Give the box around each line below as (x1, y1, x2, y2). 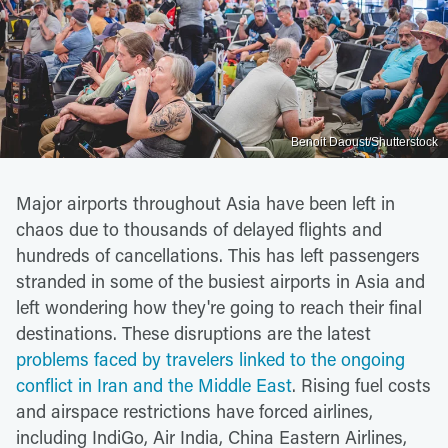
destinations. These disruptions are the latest (16, 320, 371, 345)
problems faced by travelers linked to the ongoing (16, 346, 405, 371)
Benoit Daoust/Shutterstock (291, 134, 438, 149)
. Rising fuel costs (292, 372, 431, 397)
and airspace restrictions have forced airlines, (16, 398, 373, 423)
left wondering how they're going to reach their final (16, 294, 422, 319)
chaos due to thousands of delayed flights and (16, 216, 382, 241)
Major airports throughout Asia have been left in (16, 190, 395, 215)
